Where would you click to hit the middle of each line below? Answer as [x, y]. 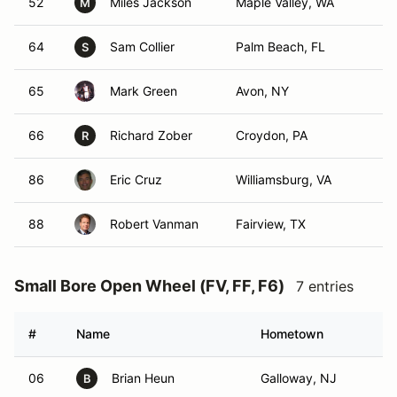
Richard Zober [151, 135]
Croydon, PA [272, 135]
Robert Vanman [154, 224]
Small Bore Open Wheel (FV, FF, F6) [149, 286]
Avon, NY [262, 91]
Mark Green [144, 91]
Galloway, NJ [299, 378]
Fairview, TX [271, 224]
